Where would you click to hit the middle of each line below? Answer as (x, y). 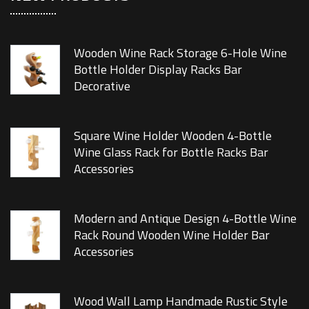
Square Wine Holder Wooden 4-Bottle (173, 136)
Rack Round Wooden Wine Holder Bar (172, 235)
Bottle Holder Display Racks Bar (158, 70)
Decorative (102, 86)
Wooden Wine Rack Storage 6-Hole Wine (180, 53)
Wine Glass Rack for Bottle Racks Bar (171, 152)
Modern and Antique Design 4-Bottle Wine (185, 219)
